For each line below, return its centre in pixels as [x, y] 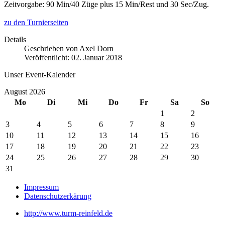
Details [15, 39]
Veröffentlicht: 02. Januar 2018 [73, 57]
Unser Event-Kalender [40, 74]
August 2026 [25, 91]
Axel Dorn [96, 48]
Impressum [41, 187]
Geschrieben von [52, 48]
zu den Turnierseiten [36, 22]
